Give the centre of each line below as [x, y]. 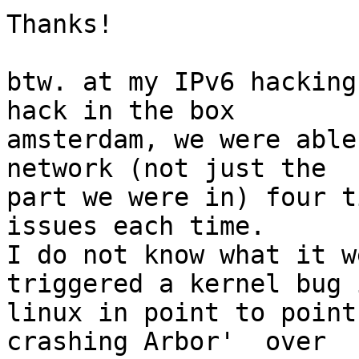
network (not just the [166, 169]
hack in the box [121, 111]
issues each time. [136, 226]
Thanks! [60, 24]
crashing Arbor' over [166, 342]
